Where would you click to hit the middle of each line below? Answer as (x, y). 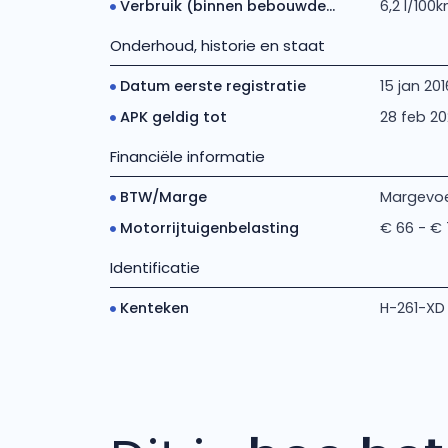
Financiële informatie (187, 156)
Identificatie (154, 267)
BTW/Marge (163, 197)
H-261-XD (412, 308)
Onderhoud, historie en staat (217, 45)
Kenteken (154, 308)
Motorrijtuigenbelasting (209, 228)
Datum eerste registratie (212, 86)
